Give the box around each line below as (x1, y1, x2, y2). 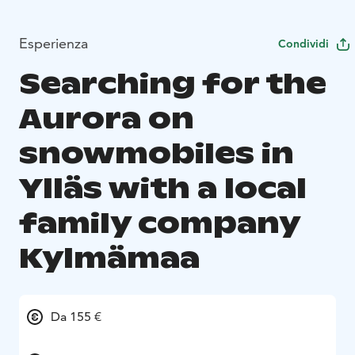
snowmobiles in (19, 136, 294, 172)
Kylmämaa (19, 240, 200, 277)
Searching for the (19, 66, 326, 102)
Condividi (278, 36, 329, 52)
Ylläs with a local (19, 170, 307, 207)
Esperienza (19, 34, 88, 53)
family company (19, 205, 300, 242)
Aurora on (19, 101, 194, 137)
